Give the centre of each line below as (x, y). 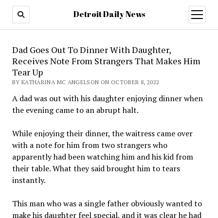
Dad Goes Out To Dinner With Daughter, (91, 50)
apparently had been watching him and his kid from (102, 157)
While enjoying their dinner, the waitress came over (102, 133)
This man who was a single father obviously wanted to (107, 203)
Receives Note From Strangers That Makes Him (106, 61)
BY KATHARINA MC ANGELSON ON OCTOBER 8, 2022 (86, 82)
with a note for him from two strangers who (90, 145)
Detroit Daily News (109, 14)
